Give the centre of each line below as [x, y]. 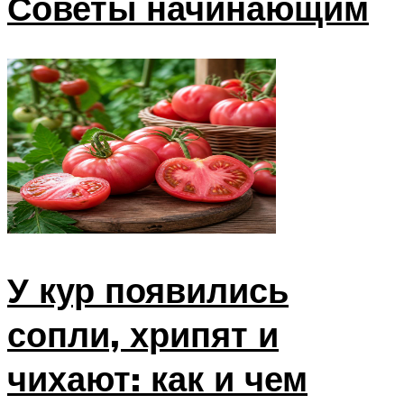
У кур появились [148, 290]
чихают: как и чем [157, 379]
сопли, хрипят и [143, 335]
